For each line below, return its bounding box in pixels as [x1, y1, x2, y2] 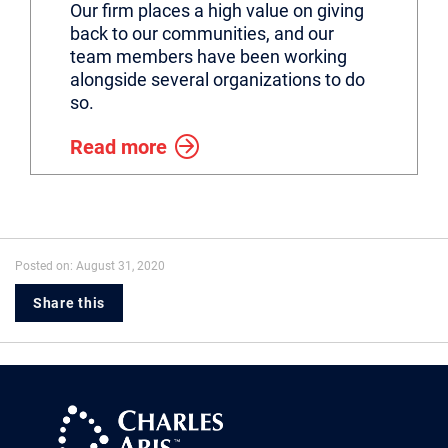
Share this [33, 295, 105, 311]
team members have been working [70, 46, 347, 67]
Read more [70, 135, 167, 159]
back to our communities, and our [70, 23, 334, 44]
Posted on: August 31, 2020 [15, 259, 165, 273]
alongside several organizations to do [70, 69, 365, 90]
